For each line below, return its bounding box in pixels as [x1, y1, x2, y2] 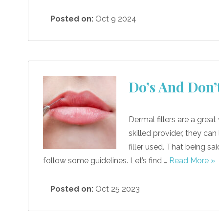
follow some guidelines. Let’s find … [43, 155, 169, 165]
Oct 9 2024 [93, 14, 136, 23]
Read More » [169, 155, 215, 165]
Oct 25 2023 [93, 184, 140, 194]
